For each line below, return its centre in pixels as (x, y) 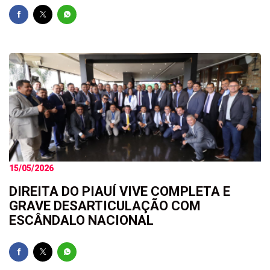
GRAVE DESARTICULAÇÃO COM (105, 206)
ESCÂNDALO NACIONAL (81, 220)
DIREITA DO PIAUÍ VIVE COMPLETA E (120, 191)
